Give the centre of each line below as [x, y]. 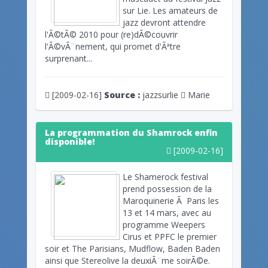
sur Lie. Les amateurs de [170, 10]
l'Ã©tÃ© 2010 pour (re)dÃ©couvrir [111, 34]
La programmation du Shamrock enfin [131, 132]
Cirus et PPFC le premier [170, 236]
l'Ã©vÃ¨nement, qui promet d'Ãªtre [113, 46]
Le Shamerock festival [165, 176]
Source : [122, 95]
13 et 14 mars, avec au [167, 212]
